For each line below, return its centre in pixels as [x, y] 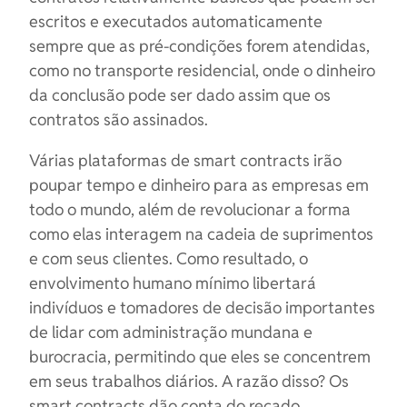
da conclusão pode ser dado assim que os [180, 95]
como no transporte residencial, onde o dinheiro [202, 70]
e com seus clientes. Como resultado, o [169, 258]
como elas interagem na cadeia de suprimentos [201, 234]
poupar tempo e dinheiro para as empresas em [199, 185]
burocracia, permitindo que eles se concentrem [200, 357]
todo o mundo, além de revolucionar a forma [190, 209]
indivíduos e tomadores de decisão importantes [202, 308]
